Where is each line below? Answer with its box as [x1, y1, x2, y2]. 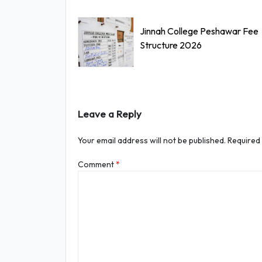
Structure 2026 [140, 39, 202, 51]
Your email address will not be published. [78, 135, 226, 146]
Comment [78, 159, 116, 170]
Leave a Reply [78, 108, 142, 120]
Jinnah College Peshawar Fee [140, 25, 258, 37]
